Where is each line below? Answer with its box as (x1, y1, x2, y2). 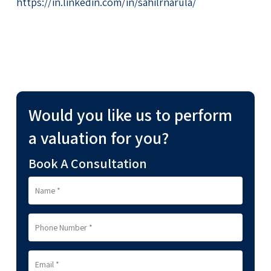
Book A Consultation (28, 154, 147, 172)
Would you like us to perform (28, 103, 232, 126)
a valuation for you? (28, 126, 169, 149)
